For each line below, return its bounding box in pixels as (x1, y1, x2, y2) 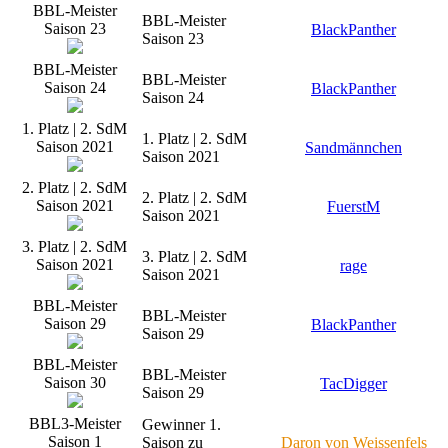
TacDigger (320, 374, 387, 392)
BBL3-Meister (28, 414, 121, 432)
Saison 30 (43, 373, 106, 391)
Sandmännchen (305, 138, 402, 156)
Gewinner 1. (142, 415, 221, 433)
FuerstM (327, 197, 380, 215)
